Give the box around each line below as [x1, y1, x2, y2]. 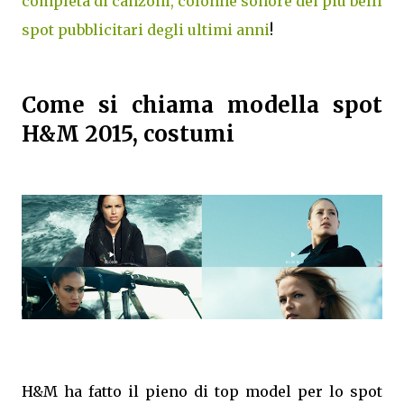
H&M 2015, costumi [22, 119, 234, 148]
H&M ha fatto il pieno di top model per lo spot [22, 381, 382, 400]
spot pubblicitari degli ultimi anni [22, 20, 270, 39]
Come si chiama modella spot [22, 90, 382, 119]
